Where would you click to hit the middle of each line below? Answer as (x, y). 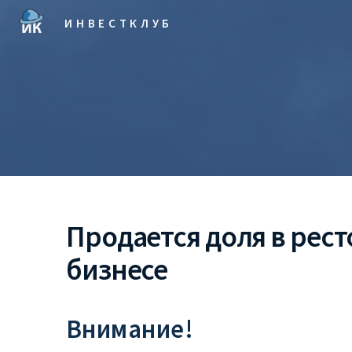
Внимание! (130, 329)
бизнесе (117, 269)
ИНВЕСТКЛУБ (119, 23)
